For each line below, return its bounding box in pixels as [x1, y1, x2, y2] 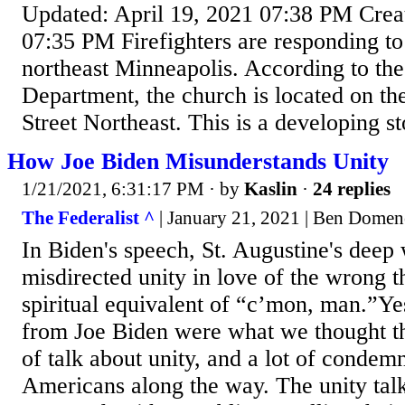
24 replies [313, 178, 391, 201]
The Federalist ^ [22, 206, 155, 229]
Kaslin [244, 178, 297, 201]
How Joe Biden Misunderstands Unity [7, 148, 389, 175]
